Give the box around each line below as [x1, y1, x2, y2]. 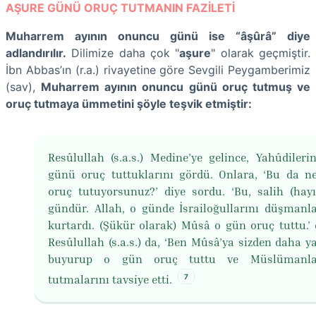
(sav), [6, 79, 42, 94]
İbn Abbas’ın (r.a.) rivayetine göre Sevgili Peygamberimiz [6, 62, 310, 77]
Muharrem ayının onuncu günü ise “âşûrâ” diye [6, 28, 310, 43]
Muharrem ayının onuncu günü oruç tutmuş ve [41, 79, 311, 94]
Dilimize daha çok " [66, 45, 180, 60]
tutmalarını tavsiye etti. [48, 272, 172, 287]
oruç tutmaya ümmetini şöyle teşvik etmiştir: [6, 96, 252, 111]
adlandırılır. [6, 45, 66, 60]
